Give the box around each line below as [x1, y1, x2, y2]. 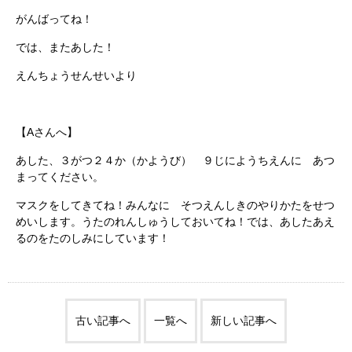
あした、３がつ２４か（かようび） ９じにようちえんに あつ [16, 153, 335, 167]
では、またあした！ [16, 40, 115, 53]
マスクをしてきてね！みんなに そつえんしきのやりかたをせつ [16, 198, 335, 211]
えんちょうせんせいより [16, 68, 137, 82]
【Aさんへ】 [16, 125, 78, 138]
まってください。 [16, 170, 104, 183]
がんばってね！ [16, 12, 93, 25]
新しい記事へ [211, 313, 277, 327]
